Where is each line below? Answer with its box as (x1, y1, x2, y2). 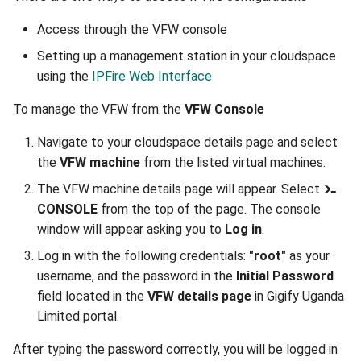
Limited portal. (37, 309, 119, 324)
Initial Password (236, 268, 334, 284)
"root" (249, 248, 286, 263)
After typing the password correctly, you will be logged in (13, 342, 338, 357)
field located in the (37, 288, 147, 304)
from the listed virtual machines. (140, 155, 326, 170)
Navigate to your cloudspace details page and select (37, 135, 338, 150)
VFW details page (147, 288, 251, 304)
